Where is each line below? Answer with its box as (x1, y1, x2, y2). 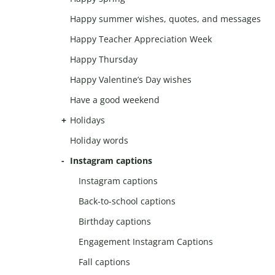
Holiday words (70, 134, 128, 147)
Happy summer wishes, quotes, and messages (70, 13, 261, 25)
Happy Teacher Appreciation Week (70, 33, 212, 45)
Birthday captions (79, 215, 152, 228)
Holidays (70, 114, 105, 126)
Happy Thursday (70, 53, 137, 66)
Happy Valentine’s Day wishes (70, 74, 192, 86)
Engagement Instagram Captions (79, 236, 214, 248)
